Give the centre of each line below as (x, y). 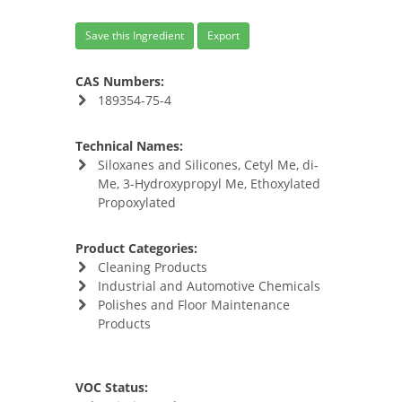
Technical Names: (129, 146)
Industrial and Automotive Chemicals (209, 286)
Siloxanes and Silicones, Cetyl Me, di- (208, 165)
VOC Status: (112, 387)
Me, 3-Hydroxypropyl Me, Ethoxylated (209, 184)
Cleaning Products (152, 267)
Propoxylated (136, 202)
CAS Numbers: (120, 81)
